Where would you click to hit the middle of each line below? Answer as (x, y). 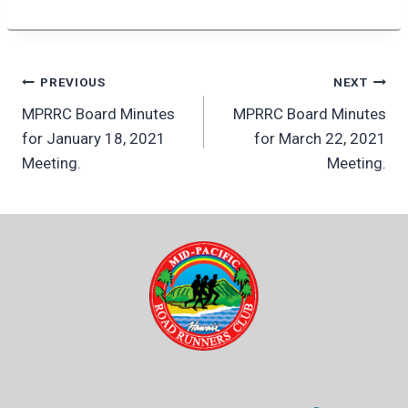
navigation (81, 126)
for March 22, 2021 (320, 138)
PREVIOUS (73, 82)
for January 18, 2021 (94, 138)
